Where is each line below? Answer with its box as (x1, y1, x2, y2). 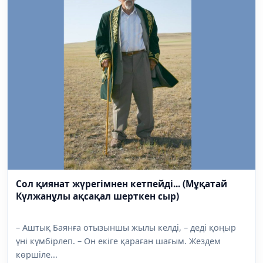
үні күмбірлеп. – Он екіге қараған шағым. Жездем (16, 235, 221, 247)
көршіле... (16, 248, 58, 260)
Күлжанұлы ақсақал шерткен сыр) (16, 190, 179, 203)
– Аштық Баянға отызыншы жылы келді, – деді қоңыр (16, 221, 236, 233)
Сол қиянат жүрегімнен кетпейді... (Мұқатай (16, 178, 227, 191)
